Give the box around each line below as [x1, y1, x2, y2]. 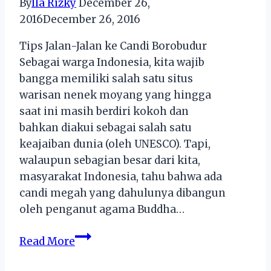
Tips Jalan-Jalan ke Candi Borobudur [19, 39, 207, 53]
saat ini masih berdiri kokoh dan [19, 104, 189, 118]
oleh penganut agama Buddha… [19, 202, 184, 216]
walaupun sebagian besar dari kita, [19, 153, 200, 167]
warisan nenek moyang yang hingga [19, 88, 211, 102]
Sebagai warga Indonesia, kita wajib [19, 55, 204, 69]
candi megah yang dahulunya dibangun [19, 186, 226, 200]
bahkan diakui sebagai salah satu [19, 120, 192, 134]
